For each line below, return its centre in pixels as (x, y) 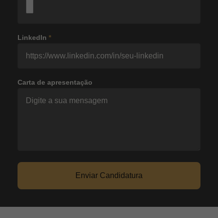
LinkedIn (33, 37)
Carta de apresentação (55, 82)
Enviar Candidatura (109, 175)
